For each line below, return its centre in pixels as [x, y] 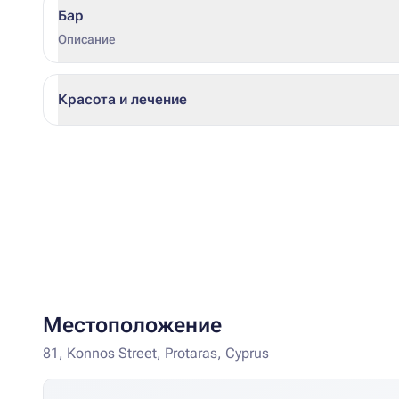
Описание [87, 39]
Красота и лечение [122, 99]
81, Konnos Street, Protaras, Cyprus [156, 353]
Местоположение [132, 325]
